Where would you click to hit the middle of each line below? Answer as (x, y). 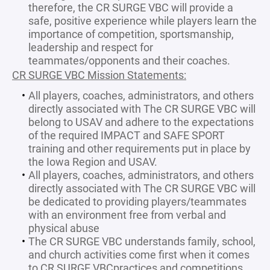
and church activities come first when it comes (139, 254)
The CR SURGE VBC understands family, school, (142, 241)
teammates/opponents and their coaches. (129, 60)
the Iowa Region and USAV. (93, 162)
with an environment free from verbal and (127, 215)
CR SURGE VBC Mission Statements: (99, 75)
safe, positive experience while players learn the (143, 20)
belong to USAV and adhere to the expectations (141, 122)
